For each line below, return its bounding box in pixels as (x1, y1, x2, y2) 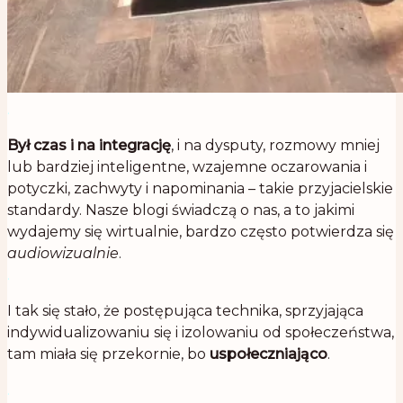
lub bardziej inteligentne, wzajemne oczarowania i (7, 157, 367, 175)
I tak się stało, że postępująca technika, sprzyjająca (7, 301, 363, 319)
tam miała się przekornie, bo (7, 345, 210, 363)
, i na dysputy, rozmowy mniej (171, 136, 380, 154)
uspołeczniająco (210, 345, 327, 363)
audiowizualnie (7, 244, 119, 262)
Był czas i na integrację (7, 136, 171, 154)
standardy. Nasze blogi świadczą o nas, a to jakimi (7, 201, 354, 219)
